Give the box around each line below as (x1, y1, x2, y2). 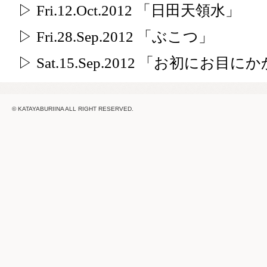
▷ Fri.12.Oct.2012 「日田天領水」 (18, 2, 240, 18)
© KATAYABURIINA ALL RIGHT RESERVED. (12, 105, 133, 112)
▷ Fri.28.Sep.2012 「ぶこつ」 (18, 29, 213, 45)
